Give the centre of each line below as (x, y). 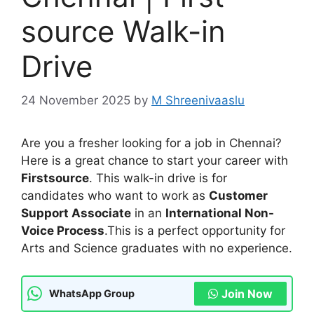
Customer (238, 196)
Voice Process (63, 231)
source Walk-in (123, 31)
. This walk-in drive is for (158, 178)
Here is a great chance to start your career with (155, 161)
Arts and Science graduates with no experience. (157, 248)
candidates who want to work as (115, 196)
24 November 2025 (76, 101)
